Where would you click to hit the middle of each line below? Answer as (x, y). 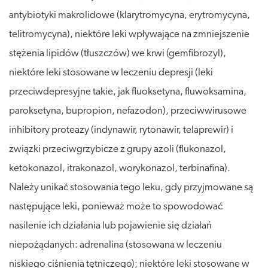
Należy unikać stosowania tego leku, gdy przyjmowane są (131, 187)
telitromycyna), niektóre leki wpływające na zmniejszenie (129, 34)
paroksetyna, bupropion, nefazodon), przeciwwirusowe (128, 111)
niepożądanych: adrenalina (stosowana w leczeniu (115, 245)
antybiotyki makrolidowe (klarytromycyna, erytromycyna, (130, 15)
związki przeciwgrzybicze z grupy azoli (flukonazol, (118, 149)
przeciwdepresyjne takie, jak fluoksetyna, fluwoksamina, (128, 92)
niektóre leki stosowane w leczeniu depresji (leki (111, 72)
